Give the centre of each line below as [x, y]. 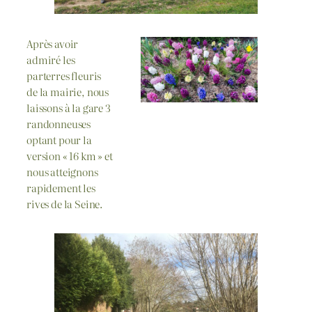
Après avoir [53, 43]
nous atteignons [62, 171]
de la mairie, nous [68, 91]
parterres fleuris [64, 75]
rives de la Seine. [65, 203]
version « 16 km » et [70, 155]
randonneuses [59, 123]
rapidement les [61, 187]
